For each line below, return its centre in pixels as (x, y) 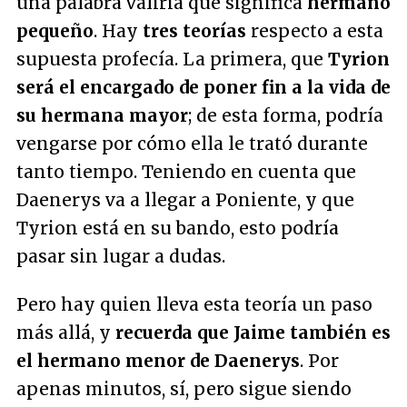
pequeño (55, 31)
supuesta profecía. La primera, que (170, 60)
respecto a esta (315, 31)
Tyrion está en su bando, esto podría (178, 228)
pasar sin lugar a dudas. (121, 257)
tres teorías (192, 31)
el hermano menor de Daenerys (158, 361)
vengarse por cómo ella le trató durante (192, 144)
